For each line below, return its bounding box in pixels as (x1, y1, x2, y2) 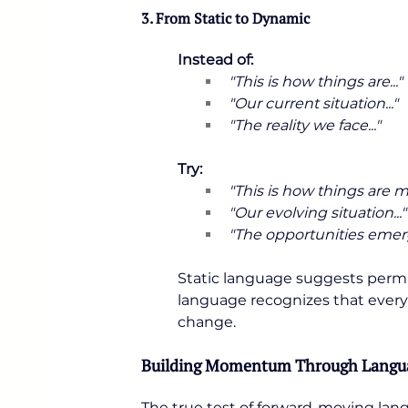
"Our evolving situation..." (229, 204, 406, 221)
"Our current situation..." (229, 95, 398, 112)
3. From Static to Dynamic (141, 8, 310, 28)
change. (178, 313, 236, 331)
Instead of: (178, 51, 253, 68)
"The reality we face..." (229, 117, 381, 134)
